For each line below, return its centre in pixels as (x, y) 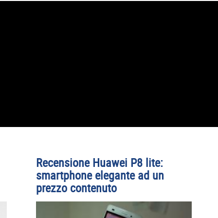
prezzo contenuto (76, 188)
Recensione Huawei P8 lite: (100, 163)
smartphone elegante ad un (100, 175)
